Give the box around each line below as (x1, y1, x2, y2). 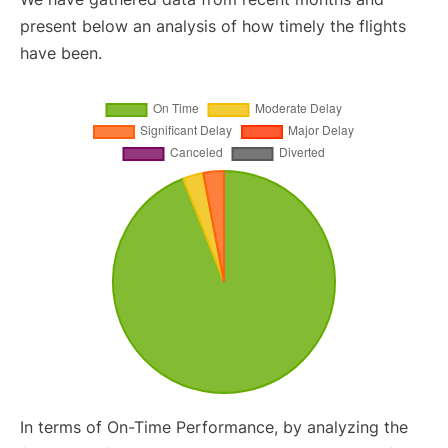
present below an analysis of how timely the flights (20, 16, 406, 37)
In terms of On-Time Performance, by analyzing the (20, 417, 408, 438)
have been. (20, 43, 102, 64)
